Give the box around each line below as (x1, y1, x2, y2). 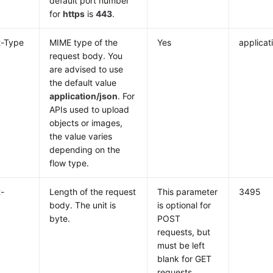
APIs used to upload (49, 104, 130, 115)
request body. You (49, 51, 123, 61)
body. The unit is (49, 200, 116, 210)
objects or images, (49, 118, 123, 128)
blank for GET (157, 253, 212, 264)
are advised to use (49, 64, 124, 74)
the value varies (49, 131, 113, 141)
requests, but (157, 227, 211, 237)
